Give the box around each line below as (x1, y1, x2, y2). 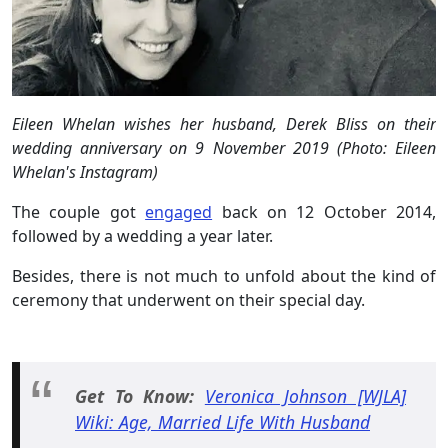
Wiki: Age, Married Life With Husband (75, 410, 370, 435)
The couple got (12, 201, 146, 224)
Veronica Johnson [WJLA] (204, 384, 407, 409)
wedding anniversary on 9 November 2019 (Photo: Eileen (12, 137, 436, 160)
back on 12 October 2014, (212, 201, 436, 224)
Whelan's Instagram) (12, 161, 158, 184)
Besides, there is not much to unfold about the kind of (12, 265, 436, 288)
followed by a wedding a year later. (12, 225, 277, 248)
